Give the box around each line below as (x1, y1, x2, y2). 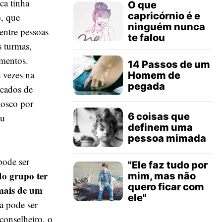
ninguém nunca (128, 21, 205, 33)
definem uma (128, 121, 193, 133)
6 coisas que (128, 111, 190, 122)
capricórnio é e (128, 10, 200, 22)
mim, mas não (128, 170, 196, 182)
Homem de (128, 69, 180, 81)
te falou (128, 32, 165, 44)
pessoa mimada (128, 132, 206, 144)
